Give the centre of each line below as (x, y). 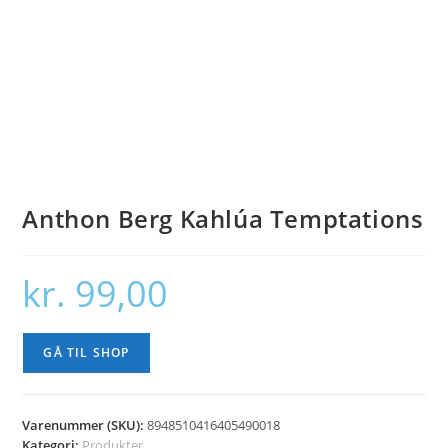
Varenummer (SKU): (85, 425)
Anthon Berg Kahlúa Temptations (223, 219)
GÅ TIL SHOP (86, 353)
